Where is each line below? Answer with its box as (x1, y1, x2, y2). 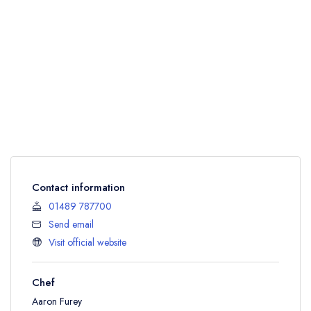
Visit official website (49, 235, 126, 249)
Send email (49, 217, 94, 231)
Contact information (32, 180, 125, 195)
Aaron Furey (32, 294, 82, 308)
